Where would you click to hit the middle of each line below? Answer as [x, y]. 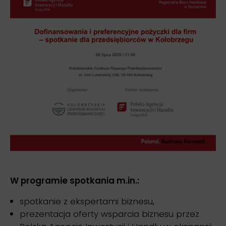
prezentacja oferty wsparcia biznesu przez [110, 214]
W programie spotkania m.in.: [75, 180]
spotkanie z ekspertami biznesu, [87, 201]
